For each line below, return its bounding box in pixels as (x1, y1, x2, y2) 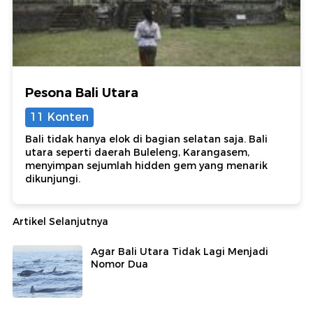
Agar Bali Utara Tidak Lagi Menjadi (91, 245, 268, 259)
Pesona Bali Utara (25, 85, 138, 101)
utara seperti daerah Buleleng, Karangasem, (25, 146, 249, 159)
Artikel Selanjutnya (13, 215, 108, 228)
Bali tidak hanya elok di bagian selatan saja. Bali (25, 133, 268, 146)
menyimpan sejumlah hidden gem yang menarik (25, 159, 268, 173)
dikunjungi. (25, 173, 80, 186)
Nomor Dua (91, 258, 148, 271)
